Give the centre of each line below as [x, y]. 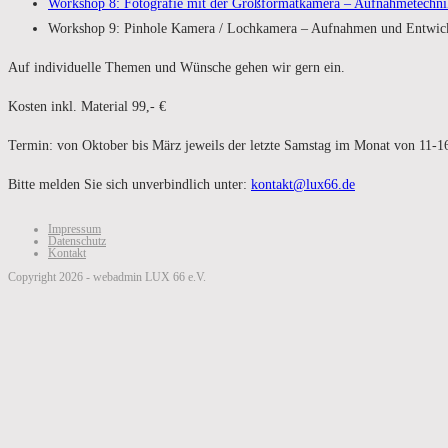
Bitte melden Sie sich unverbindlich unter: [129, 184]
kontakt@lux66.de [303, 184]
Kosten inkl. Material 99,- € [87, 106]
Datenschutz [77, 241]
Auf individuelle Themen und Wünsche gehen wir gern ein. [176, 67]
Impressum [74, 229]
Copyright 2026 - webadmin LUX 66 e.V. [107, 277]
